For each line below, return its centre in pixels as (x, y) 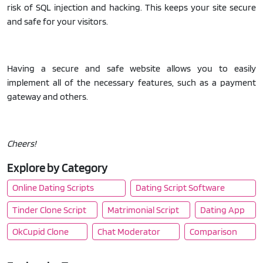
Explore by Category (58, 167)
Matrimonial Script (143, 210)
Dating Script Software (180, 188)
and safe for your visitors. (58, 21)
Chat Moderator (129, 231)
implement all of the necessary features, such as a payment (131, 82)
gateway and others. (48, 96)
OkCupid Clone (41, 231)
